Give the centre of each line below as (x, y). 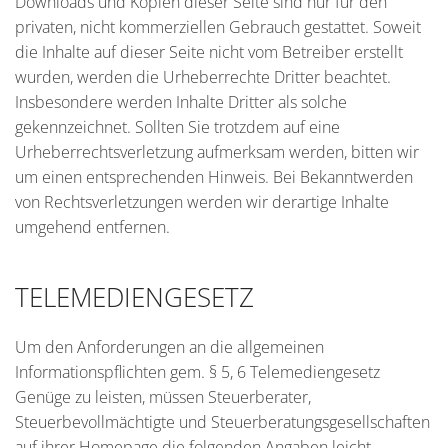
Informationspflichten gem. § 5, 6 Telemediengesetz (197, 372)
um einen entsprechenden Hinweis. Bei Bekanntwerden (214, 177)
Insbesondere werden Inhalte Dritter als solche (181, 102)
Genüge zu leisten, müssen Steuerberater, (163, 397)
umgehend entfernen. (92, 227)
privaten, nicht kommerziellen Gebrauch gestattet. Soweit (218, 27)
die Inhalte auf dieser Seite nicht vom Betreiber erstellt (209, 52)
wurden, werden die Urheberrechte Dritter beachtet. (203, 77)
